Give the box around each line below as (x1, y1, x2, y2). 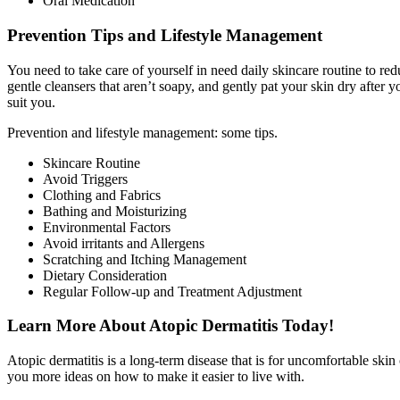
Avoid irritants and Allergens (43, 235, 204, 251)
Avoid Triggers (43, 171, 128, 187)
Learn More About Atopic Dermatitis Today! (7, 316, 334, 336)
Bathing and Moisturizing (43, 203, 187, 219)
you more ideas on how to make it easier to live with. (7, 368, 304, 384)
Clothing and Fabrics (43, 187, 161, 203)
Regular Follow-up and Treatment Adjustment (43, 283, 302, 299)
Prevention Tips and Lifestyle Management (7, 25, 322, 45)
